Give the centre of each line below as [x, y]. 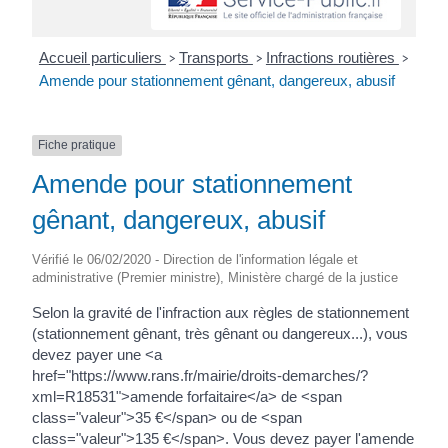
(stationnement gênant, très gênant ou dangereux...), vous [220, 333]
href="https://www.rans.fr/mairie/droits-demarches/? [200, 375]
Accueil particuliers [102, 58]
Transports [215, 58]
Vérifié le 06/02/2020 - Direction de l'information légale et [195, 259]
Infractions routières [332, 58]
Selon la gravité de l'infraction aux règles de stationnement [221, 312]
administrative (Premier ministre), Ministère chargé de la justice [215, 277]
